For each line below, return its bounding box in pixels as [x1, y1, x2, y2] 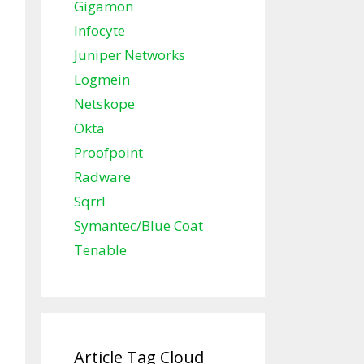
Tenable [74, 240, 127, 260]
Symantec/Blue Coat [74, 216, 203, 236]
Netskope [74, 94, 135, 114]
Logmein [74, 70, 130, 89]
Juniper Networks [74, 45, 185, 65]
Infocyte [74, 21, 125, 41]
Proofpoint [74, 143, 143, 162]
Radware [74, 167, 131, 187]
